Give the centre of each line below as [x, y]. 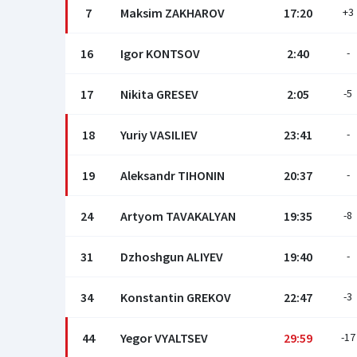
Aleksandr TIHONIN [173, 175]
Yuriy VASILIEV [159, 135]
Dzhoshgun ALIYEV [172, 257]
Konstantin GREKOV [176, 297]
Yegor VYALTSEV [164, 338]
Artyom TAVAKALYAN [178, 216]
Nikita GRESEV [159, 94]
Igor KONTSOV [160, 53]
